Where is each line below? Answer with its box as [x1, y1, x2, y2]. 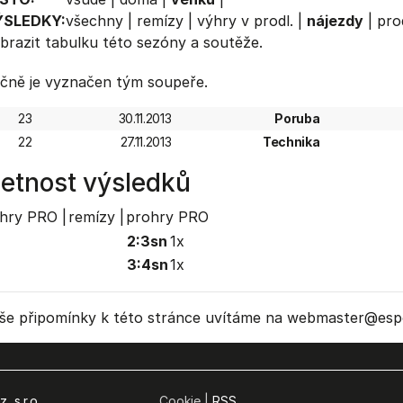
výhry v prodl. [196, 12, 293, 30]
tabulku [44, 33, 98, 51]
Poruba [274, 111, 320, 126]
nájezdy [306, 12, 363, 30]
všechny [65, 12, 123, 30]
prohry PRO [125, 208, 209, 226]
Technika [263, 134, 320, 149]
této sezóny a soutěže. [97, 33, 263, 51]
